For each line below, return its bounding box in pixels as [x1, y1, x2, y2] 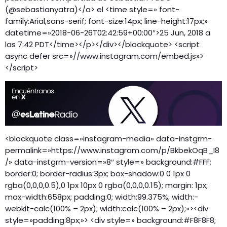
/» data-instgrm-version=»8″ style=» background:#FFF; [5, 157, 211, 168]
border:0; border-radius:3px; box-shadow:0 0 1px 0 [5, 168, 191, 179]
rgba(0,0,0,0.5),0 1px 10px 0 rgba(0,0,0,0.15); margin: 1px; [5, 180, 208, 191]
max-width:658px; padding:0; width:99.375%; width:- [5, 192, 198, 203]
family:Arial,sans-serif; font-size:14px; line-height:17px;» [5, 15, 208, 26]
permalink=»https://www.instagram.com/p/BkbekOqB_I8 [5, 145, 219, 156]
